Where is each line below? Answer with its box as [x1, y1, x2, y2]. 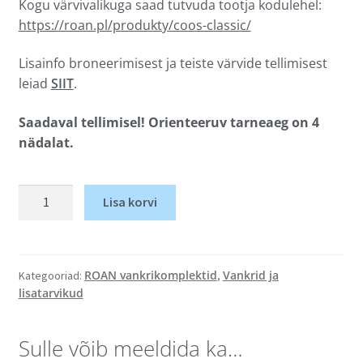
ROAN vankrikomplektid [83, 267, 217, 284]
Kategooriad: [18, 268, 84, 284]
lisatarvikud [18, 285, 83, 301]
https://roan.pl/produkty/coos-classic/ [18, 15, 251, 34]
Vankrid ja [222, 267, 279, 284]
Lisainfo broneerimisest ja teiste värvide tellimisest [18, 54, 327, 73]
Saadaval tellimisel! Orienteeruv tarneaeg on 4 [18, 113, 319, 131]
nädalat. [18, 133, 74, 152]
